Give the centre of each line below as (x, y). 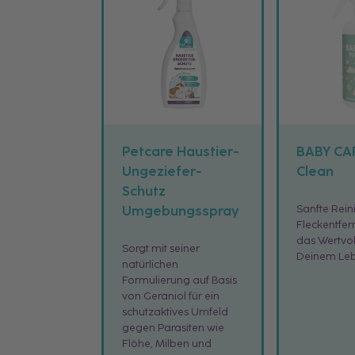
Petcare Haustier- (180, 152)
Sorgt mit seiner (160, 248)
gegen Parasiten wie (173, 328)
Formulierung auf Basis (179, 280)
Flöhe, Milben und (166, 344)
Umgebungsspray (180, 211)
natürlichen (150, 264)
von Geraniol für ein (170, 296)
